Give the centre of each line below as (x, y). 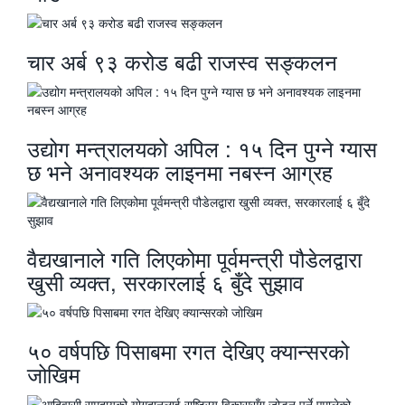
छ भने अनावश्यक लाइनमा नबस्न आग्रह (180, 171)
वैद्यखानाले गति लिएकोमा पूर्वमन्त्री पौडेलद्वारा (194, 258)
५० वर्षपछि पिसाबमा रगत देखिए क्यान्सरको (188, 350)
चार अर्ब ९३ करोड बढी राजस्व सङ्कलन (182, 61)
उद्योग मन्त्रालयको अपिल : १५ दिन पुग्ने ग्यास (202, 148)
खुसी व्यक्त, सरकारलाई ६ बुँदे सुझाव (165, 282)
